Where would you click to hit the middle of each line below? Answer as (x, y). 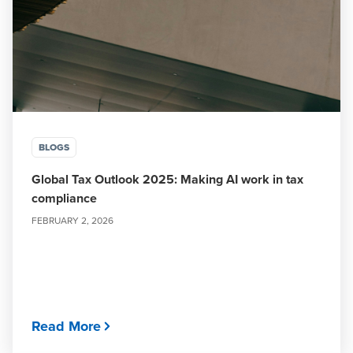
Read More (66, 326)
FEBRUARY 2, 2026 (72, 220)
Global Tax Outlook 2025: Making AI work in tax (167, 179)
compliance (64, 198)
